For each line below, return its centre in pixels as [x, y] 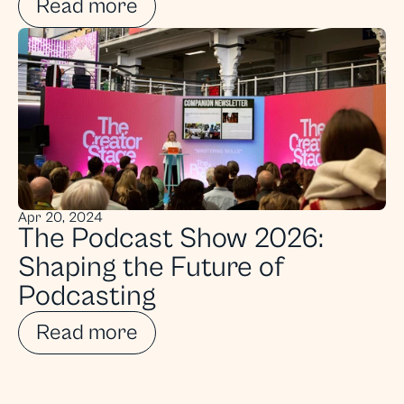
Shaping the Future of [151, 267]
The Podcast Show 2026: [171, 239]
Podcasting [87, 296]
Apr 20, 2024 [60, 217]
